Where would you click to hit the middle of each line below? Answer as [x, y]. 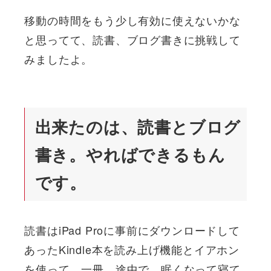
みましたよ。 [59, 58]
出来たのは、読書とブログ [138, 126]
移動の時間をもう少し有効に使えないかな [132, 20]
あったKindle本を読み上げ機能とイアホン [132, 250]
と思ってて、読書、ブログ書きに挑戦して [132, 39]
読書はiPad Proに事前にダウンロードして [132, 230]
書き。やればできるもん [130, 154]
